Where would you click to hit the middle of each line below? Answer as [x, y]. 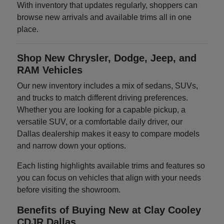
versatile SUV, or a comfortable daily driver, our [100, 121]
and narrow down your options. [72, 145]
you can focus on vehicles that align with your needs [109, 177]
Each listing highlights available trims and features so [111, 165]
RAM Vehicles [50, 70]
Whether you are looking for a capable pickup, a [101, 109]
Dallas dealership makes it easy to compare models [108, 133]
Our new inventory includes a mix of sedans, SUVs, [108, 85]
